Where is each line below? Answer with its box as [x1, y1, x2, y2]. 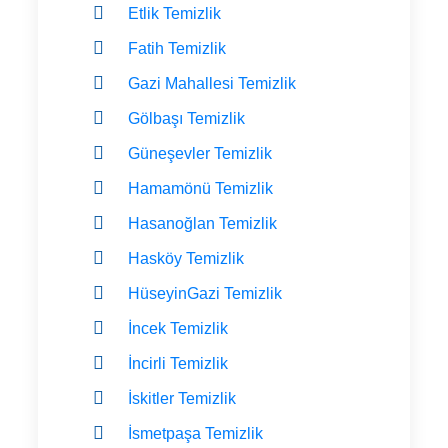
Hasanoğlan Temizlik [128, 214, 277, 232]
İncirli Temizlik [128, 354, 228, 372]
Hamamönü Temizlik [128, 179, 273, 197]
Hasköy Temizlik [128, 249, 244, 267]
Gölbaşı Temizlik [128, 109, 245, 127]
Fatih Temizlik [128, 39, 226, 57]
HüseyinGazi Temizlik [128, 284, 282, 302]
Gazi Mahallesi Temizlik [128, 74, 296, 92]
